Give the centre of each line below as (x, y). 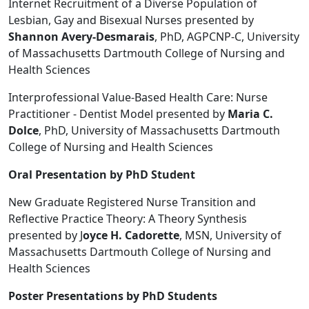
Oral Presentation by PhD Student (102, 175)
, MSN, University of (230, 236)
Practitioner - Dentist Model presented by (118, 114)
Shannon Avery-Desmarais (81, 37)
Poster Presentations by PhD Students (113, 296)
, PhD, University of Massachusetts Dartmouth (159, 131)
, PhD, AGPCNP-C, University (227, 37)
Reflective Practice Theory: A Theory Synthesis (128, 219)
